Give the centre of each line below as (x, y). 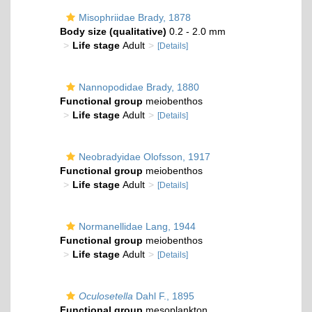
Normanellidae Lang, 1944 (137, 226)
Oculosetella (106, 296)
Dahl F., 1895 (164, 296)
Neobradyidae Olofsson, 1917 (145, 157)
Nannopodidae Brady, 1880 (139, 87)
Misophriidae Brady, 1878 (135, 17)
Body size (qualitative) (113, 31)
